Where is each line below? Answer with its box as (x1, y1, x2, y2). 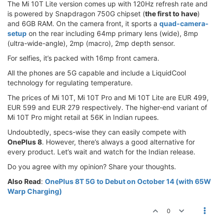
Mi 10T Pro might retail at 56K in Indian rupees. (7, 112, 159, 121)
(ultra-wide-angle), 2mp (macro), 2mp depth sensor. (7, 38, 175, 47)
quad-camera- (159, 19, 209, 28)
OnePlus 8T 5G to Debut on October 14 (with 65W (45, 177, 211, 185)
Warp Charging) (7, 186, 62, 195)
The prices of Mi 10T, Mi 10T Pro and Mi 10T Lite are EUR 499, (7, 93, 209, 102)
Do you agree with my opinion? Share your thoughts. (7, 162, 176, 171)
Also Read (7, 177, 41, 185)
